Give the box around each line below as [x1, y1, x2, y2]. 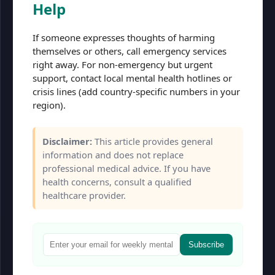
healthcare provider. [42, 189, 126, 201]
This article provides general [92, 135, 213, 147]
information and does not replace [42, 149, 184, 161]
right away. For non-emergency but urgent [33, 58, 212, 71]
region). [33, 99, 66, 111]
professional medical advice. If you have [42, 162, 211, 174]
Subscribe [188, 240, 224, 249]
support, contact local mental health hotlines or [33, 72, 232, 84]
